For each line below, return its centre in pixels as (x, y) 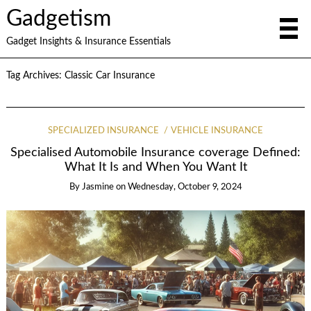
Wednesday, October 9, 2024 (185, 187)
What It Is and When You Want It (155, 167)
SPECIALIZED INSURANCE (103, 131)
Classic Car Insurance (109, 76)
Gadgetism (58, 19)
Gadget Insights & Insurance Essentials (88, 41)
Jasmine (98, 187)
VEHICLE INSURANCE (217, 131)
